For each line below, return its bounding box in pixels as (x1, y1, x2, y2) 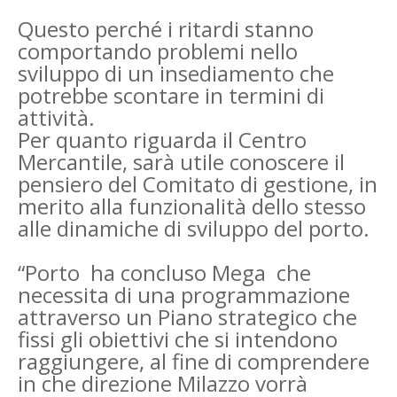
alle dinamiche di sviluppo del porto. (18, 213, 375, 243)
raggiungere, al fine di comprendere (18, 346, 370, 376)
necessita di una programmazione (18, 279, 350, 309)
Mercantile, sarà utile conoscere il (18, 146, 345, 176)
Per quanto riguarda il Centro (18, 124, 307, 154)
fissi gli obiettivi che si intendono (18, 323, 338, 354)
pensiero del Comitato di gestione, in (18, 168, 378, 198)
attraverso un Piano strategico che (18, 301, 357, 331)
